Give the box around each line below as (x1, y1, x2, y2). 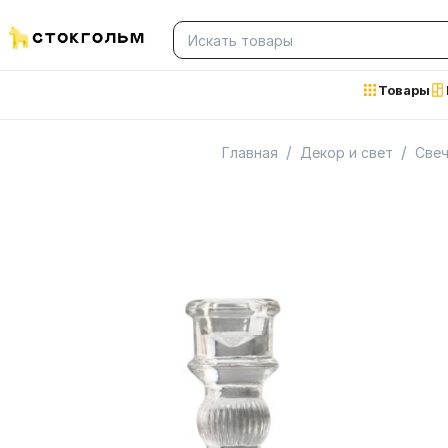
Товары (378, 82, 431, 98)
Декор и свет (300, 143, 393, 161)
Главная (222, 143, 278, 161)
